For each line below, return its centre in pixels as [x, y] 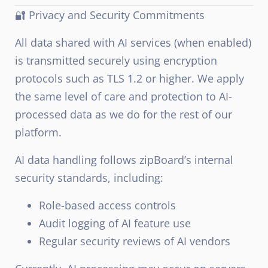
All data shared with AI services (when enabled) [133, 42]
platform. [38, 132]
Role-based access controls [107, 205]
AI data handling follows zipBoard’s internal [124, 160]
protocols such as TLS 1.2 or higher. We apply [130, 78]
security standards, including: [89, 178]
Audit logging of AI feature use [115, 223]
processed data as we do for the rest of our [124, 114]
